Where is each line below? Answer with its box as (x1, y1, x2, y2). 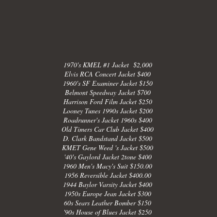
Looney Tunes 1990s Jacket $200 (62, 106, 153, 115)
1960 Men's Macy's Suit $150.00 (63, 161, 153, 170)
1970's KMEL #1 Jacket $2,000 (63, 60, 152, 69)
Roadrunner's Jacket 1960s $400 (63, 115, 152, 124)
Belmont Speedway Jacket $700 (64, 88, 151, 97)
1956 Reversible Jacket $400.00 (64, 170, 151, 180)
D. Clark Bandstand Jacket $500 (63, 134, 153, 143)
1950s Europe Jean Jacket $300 (64, 189, 151, 198)
